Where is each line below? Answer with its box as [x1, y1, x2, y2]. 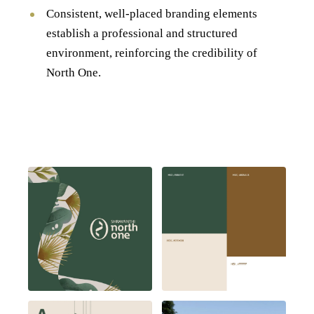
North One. [46, 66, 101, 80]
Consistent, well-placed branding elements [46, 7, 257, 21]
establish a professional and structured [46, 27, 238, 41]
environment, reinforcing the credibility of [46, 46, 257, 60]
